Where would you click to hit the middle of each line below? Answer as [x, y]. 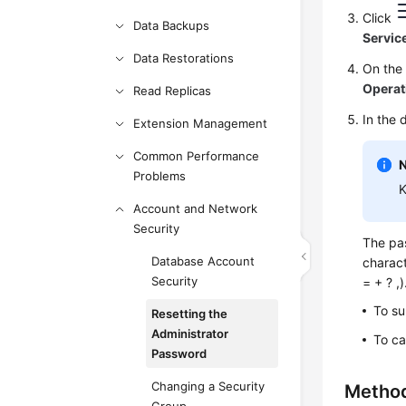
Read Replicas [173, 91]
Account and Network [196, 208]
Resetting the [190, 314]
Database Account [203, 261]
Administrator [190, 333]
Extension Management [201, 123]
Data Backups [172, 25]
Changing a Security [208, 386]
